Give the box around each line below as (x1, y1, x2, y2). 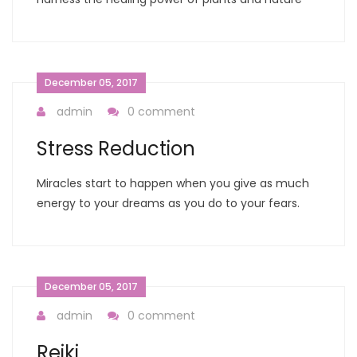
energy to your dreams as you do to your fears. (37, 195, 300, 212)
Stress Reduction (37, 135, 195, 163)
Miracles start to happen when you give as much (37, 175, 309, 192)
